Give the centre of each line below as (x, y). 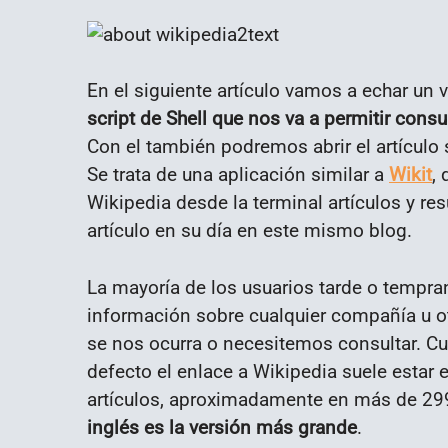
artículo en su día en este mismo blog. (249, 231)
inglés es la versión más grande (222, 428)
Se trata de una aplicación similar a (238, 175)
